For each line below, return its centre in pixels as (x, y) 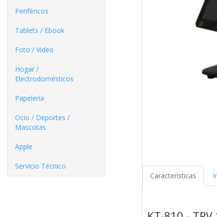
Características (173, 176)
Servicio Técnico (40, 166)
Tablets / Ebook (40, 30)
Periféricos (32, 11)
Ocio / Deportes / (42, 117)
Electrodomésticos (44, 79)
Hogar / (27, 69)
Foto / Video (34, 50)
